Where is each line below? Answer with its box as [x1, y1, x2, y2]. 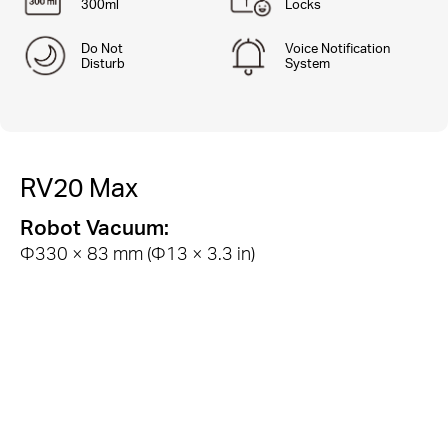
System [285, 54, 331, 71]
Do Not [81, 39, 124, 56]
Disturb [81, 54, 126, 71]
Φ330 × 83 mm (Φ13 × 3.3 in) [20, 240, 255, 264]
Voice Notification [285, 39, 391, 56]
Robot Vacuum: [20, 213, 169, 240]
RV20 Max [20, 169, 138, 203]
